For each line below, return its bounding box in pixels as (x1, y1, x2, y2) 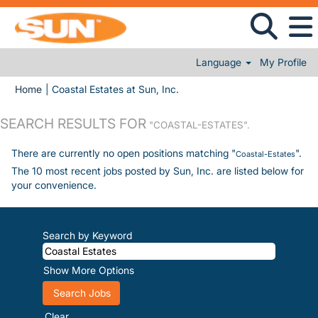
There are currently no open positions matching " (11, 147, 236, 159)
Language (196, 56, 245, 68)
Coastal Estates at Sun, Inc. (52, 83, 179, 95)
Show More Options (43, 264, 134, 276)
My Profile (260, 56, 307, 68)
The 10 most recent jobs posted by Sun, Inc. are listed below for (11, 165, 304, 177)
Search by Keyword (43, 229, 132, 241)
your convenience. (11, 179, 97, 191)
